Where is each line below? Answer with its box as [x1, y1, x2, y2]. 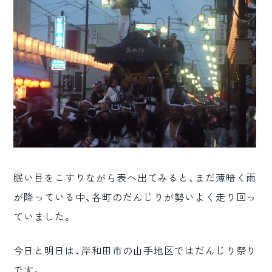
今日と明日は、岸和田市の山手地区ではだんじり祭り [13, 246, 257, 256]
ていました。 [13, 212, 73, 222]
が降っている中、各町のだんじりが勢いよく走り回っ [13, 192, 257, 202]
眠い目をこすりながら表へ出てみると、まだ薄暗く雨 [13, 173, 257, 183]
